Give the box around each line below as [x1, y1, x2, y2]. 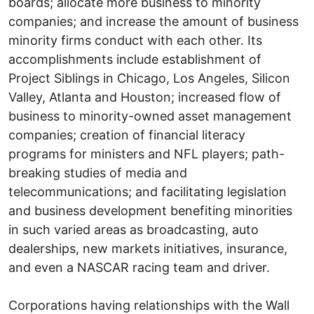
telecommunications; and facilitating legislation [8, 184, 287, 199]
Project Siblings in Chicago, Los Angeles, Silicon [8, 70, 290, 86]
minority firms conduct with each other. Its [8, 32, 262, 48]
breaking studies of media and [8, 165, 187, 180]
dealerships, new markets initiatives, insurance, [8, 240, 287, 256]
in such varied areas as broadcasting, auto [8, 221, 259, 237]
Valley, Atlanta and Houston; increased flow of [8, 89, 281, 104]
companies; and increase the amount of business [8, 13, 299, 29]
